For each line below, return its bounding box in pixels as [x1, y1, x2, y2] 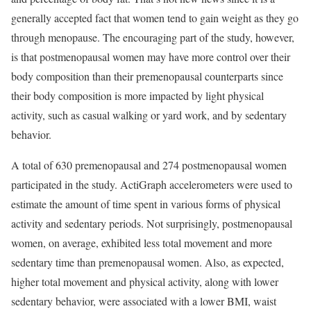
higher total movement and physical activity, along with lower [11, 274, 278, 289]
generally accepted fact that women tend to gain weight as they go [11, 10, 299, 26]
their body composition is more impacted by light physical [11, 88, 264, 103]
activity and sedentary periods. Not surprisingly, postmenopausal [11, 216, 292, 231]
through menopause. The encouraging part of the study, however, [11, 30, 294, 45]
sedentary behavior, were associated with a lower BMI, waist [11, 294, 276, 309]
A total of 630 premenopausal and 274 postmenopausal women [11, 158, 287, 173]
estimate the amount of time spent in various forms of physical [11, 196, 280, 212]
